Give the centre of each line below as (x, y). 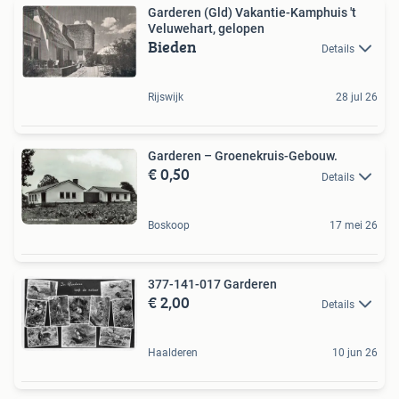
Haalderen (173, 352)
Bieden (172, 46)
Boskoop (169, 225)
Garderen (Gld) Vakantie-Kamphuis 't (252, 12)
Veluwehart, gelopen (206, 28)
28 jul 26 (357, 98)
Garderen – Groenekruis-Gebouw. (243, 156)
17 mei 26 (354, 225)
